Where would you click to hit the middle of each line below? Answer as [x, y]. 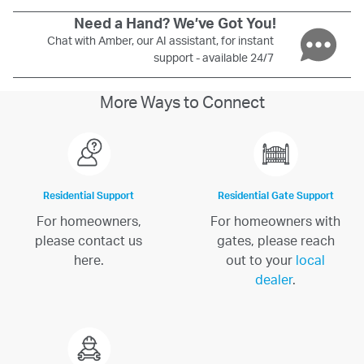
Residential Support [89, 196]
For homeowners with [275, 222]
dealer [274, 280]
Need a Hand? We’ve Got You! [175, 25]
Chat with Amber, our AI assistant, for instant [160, 42]
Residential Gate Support [275, 196]
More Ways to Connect [182, 103]
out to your [261, 261]
